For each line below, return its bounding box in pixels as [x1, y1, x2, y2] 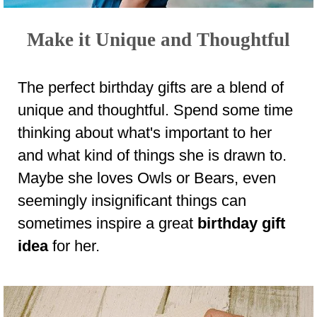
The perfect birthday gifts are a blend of [18, 78, 284, 96]
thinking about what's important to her [18, 123, 272, 142]
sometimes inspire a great [18, 214, 197, 232]
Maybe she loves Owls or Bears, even [18, 168, 276, 187]
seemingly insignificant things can [18, 191, 246, 209]
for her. [48, 236, 100, 255]
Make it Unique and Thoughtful [27, 28, 290, 50]
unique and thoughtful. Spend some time [18, 100, 293, 119]
